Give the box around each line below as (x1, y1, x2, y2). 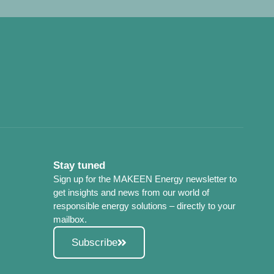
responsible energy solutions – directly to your (53, 200, 235, 211)
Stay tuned (53, 159, 105, 171)
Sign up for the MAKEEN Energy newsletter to (53, 173, 237, 184)
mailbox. (53, 213, 87, 224)
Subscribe (72, 236, 117, 248)
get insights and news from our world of (53, 187, 209, 198)
